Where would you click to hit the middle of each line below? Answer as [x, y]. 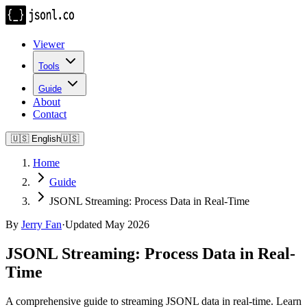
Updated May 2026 [107, 224]
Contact [50, 114]
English [46, 139]
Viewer [49, 44]
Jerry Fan [41, 224]
